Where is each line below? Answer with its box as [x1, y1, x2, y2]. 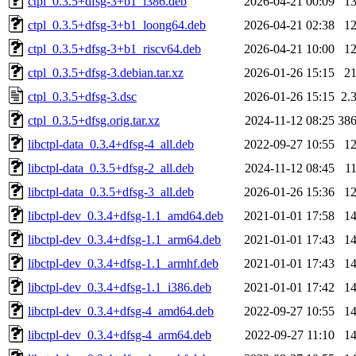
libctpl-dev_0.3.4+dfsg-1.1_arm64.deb [28, 232, 221, 246]
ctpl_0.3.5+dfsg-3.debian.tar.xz [28, 65, 184, 79]
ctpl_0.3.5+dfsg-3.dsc [28, 89, 137, 103]
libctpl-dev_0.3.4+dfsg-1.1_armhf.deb [28, 256, 219, 270]
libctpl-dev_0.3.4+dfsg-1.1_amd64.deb [28, 208, 223, 222]
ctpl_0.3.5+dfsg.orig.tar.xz [28, 113, 160, 127]
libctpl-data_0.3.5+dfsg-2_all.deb [28, 161, 194, 175]
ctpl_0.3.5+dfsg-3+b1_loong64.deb [28, 17, 206, 32]
